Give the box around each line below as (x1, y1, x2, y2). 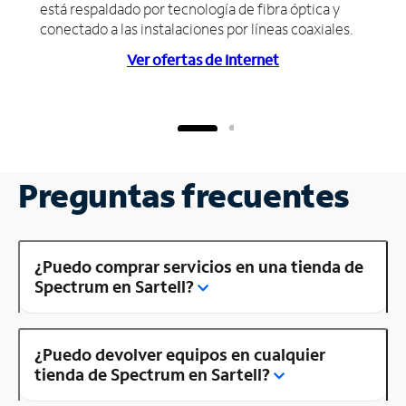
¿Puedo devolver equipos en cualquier (34, 343, 325, 365)
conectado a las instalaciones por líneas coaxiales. (40, 18, 353, 38)
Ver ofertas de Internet (127, 49, 279, 69)
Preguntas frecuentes (18, 173, 350, 217)
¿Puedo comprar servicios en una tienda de (34, 255, 363, 277)
